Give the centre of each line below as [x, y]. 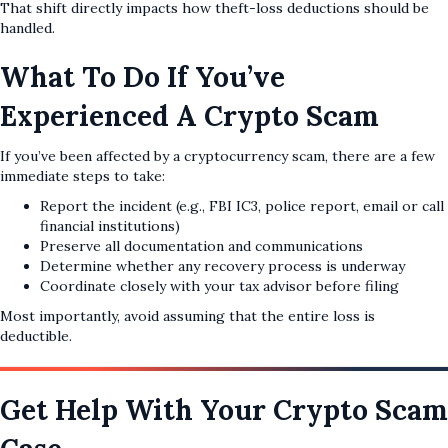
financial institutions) [110, 226]
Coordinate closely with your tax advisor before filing [219, 286]
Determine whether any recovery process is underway [222, 266]
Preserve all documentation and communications [201, 246]
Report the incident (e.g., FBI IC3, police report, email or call [242, 206]
